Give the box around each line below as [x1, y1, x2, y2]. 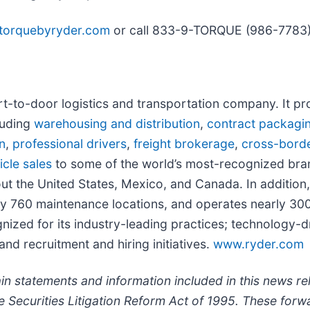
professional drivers [12, 136, 127, 152]
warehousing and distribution [34, 116, 200, 131]
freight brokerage [134, 136, 235, 152]
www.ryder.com [213, 237, 304, 252]
